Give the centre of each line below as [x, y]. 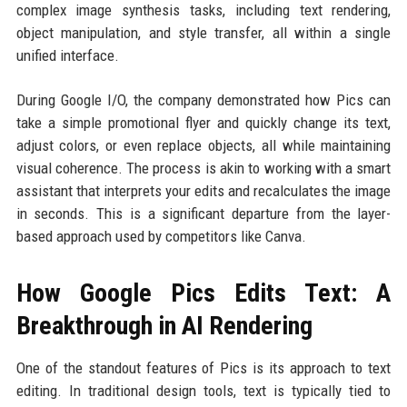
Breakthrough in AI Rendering [164, 326]
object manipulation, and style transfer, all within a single [203, 33]
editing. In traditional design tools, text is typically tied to [203, 391]
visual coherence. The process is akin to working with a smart [203, 168]
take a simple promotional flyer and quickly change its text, [203, 123]
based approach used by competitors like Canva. [161, 236]
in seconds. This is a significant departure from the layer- [203, 213]
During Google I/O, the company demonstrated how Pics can [203, 100]
